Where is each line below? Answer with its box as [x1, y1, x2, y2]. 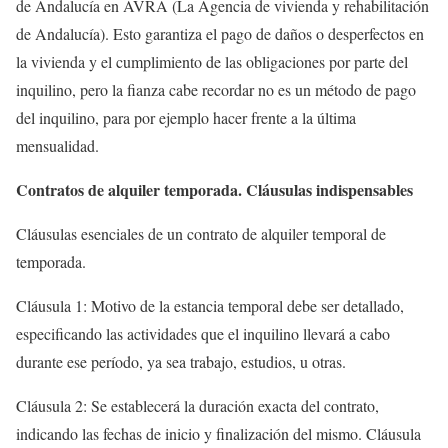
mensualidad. [16, 135, 99, 156]
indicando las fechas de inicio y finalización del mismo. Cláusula [16, 423, 421, 444]
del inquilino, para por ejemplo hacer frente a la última [16, 107, 356, 128]
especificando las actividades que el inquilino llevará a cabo [16, 323, 390, 344]
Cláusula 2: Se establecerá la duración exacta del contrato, [16, 395, 379, 416]
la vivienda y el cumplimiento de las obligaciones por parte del [16, 51, 408, 72]
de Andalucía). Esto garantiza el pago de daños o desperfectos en [16, 23, 424, 44]
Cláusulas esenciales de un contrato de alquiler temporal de [16, 223, 386, 244]
